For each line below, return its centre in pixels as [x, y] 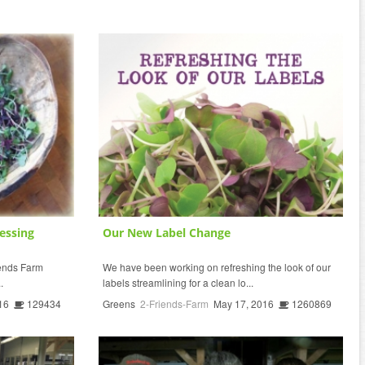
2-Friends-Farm [174, 303]
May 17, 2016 [244, 303]
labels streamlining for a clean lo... [178, 282]
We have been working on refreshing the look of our [217, 266]
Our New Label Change [167, 232]
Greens [119, 303]
